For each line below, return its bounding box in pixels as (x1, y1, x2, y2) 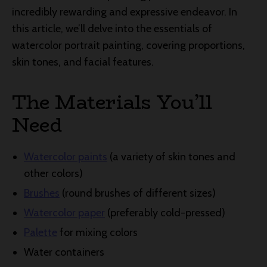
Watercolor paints (24, 150, 107, 163)
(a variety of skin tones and (107, 150, 235, 163)
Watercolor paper (24, 206, 105, 219)
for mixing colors (57, 225, 138, 239)
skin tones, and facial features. (12, 55, 154, 69)
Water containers (24, 245, 104, 259)
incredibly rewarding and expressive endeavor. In (12, 5, 237, 18)
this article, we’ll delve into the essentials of (12, 21, 212, 35)
